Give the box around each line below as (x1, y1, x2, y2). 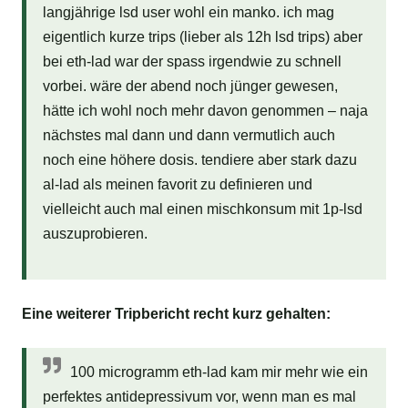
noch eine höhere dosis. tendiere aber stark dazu (42, 152, 357, 168)
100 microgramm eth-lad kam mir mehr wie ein (69, 363, 368, 380)
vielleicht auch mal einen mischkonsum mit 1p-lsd (42, 201, 362, 218)
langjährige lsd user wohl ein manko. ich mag (42, 5, 334, 21)
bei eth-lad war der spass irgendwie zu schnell (42, 54, 342, 70)
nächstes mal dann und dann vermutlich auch (42, 127, 335, 144)
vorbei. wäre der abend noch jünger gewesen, (42, 78, 338, 95)
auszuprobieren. (42, 226, 148, 242)
